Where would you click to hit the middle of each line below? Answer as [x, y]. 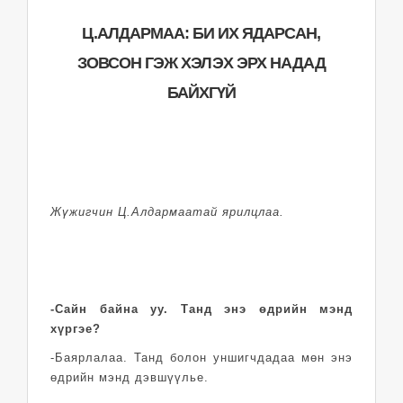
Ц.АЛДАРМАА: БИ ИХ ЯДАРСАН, [201, 33]
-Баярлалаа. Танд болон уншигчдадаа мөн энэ [201, 357]
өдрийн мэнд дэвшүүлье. [134, 377]
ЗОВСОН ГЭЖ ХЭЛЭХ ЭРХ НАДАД [201, 63]
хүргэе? [76, 328]
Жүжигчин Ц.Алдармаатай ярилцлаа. [167, 211]
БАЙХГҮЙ [201, 92]
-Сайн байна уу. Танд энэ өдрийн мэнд [201, 309]
